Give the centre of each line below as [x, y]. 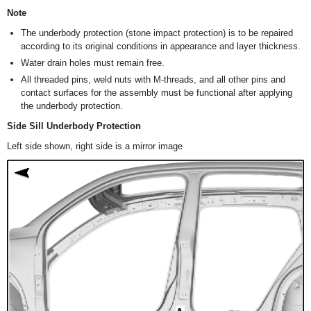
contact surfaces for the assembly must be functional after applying [157, 93]
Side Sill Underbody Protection [74, 126]
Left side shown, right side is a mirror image [95, 146]
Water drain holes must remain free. [93, 63]
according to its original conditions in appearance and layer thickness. [161, 47]
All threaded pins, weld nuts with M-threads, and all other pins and [153, 80]
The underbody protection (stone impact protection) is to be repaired [157, 33]
